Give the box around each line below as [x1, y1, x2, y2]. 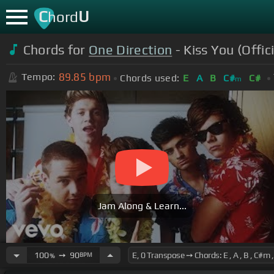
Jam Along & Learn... [97, 200, 187, 212]
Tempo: [21, 71, 56, 83]
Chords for [23, 42, 89, 57]
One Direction [89, 42, 172, 57]
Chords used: [120, 72, 180, 84]
